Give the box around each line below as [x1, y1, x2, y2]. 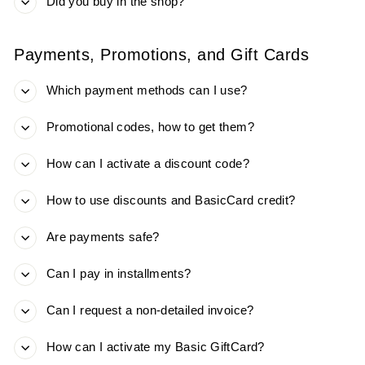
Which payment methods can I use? [46, 84, 248, 98]
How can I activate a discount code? [46, 157, 249, 171]
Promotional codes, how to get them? [46, 121, 254, 134]
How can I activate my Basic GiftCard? [46, 341, 265, 354]
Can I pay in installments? [46, 267, 191, 281]
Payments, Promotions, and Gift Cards [14, 46, 309, 64]
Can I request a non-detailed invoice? [46, 304, 254, 318]
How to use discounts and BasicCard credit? [46, 194, 296, 208]
